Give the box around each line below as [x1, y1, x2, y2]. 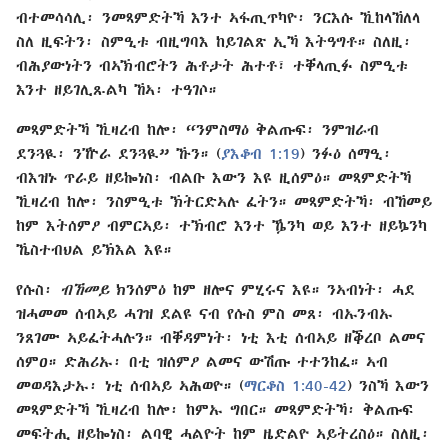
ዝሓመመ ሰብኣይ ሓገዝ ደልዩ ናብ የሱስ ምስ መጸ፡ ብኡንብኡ [16, 305, 393, 321]
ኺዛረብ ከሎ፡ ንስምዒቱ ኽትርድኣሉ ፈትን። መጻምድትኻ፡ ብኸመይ [16, 193, 432, 209]
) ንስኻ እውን [347, 377, 429, 393]
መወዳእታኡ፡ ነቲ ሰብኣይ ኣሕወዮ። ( [16, 377, 244, 393]
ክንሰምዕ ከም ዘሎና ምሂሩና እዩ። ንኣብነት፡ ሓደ [116, 281, 415, 297]
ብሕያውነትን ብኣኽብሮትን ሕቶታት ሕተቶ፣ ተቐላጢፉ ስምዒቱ [16, 57, 408, 73]
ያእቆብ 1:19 [221, 145, 300, 161]
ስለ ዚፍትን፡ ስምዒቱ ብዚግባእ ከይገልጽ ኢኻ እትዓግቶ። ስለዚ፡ [16, 33, 412, 49]
